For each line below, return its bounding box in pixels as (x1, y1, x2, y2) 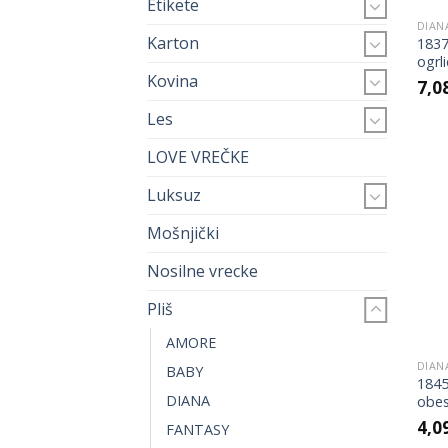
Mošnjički (147, 222, 219, 245)
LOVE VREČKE (147, 146, 249, 169)
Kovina (147, 70, 198, 93)
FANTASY (166, 420, 229, 440)
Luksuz (147, 184, 201, 207)
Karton (147, 32, 199, 55)
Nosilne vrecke (147, 260, 258, 283)
